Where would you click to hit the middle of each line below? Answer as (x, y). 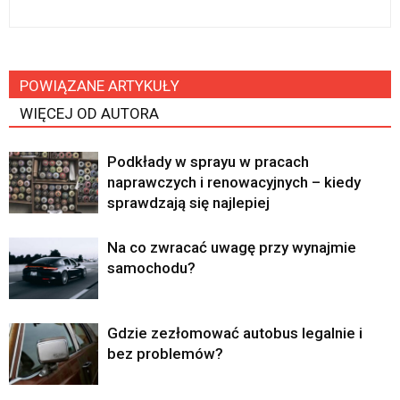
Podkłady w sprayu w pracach (208, 162)
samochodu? (151, 268)
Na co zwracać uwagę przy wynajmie (232, 248)
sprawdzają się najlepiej (188, 203)
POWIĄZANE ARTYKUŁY (100, 86)
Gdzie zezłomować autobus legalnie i (235, 333)
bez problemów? (165, 354)
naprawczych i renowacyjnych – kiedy (234, 183)
